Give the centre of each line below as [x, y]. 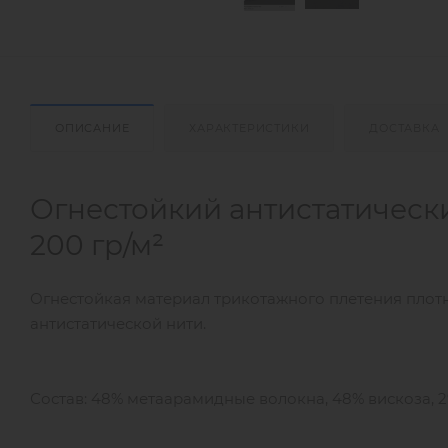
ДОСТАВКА [404, 127]
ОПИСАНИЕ [92, 127]
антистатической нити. [118, 323]
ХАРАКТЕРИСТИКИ [249, 127]
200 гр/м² [97, 244]
